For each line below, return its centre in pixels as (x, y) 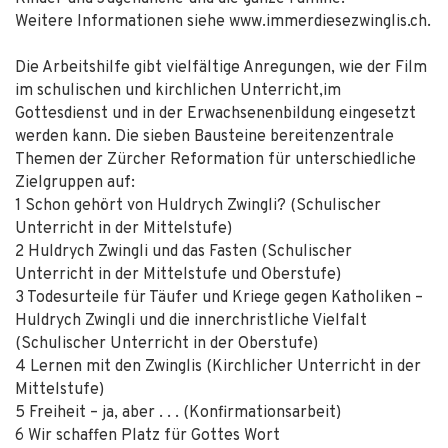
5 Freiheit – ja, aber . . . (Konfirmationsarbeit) (178, 413)
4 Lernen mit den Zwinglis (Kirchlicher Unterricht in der (218, 367)
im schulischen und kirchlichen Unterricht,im (178, 91)
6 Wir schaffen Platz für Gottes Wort (147, 436)
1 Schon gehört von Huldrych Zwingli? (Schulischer (198, 206)
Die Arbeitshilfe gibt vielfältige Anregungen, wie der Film (221, 68)
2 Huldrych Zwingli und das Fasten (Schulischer (183, 252)
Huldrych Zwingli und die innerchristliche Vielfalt (191, 321)
